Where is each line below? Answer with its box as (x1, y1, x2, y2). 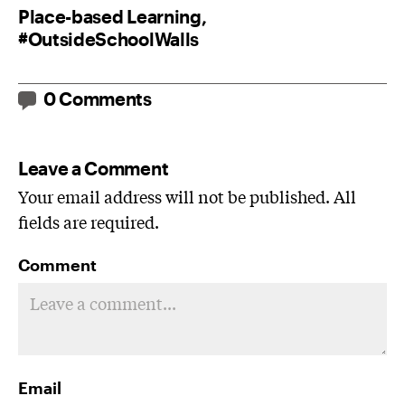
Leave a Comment (18, 156, 169, 179)
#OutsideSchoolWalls (18, 27, 199, 50)
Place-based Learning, (18, 5, 207, 27)
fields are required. (18, 209, 159, 233)
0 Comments (43, 87, 152, 109)
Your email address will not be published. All (18, 184, 356, 208)
